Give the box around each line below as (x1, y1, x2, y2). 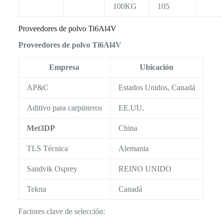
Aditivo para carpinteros (26, 104, 102, 112)
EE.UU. (118, 104, 144, 112)
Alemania (118, 144, 149, 153)
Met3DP (26, 124, 55, 133)
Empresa (49, 63, 80, 72)
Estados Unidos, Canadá (118, 83, 195, 92)
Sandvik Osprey (26, 165, 77, 173)
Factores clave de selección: (18, 207, 105, 216)
